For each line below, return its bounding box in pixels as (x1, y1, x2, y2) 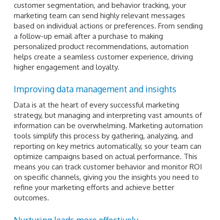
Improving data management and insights (14, 83, 176, 95)
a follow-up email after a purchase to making (14, 31, 163, 41)
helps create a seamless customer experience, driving (14, 52, 193, 61)
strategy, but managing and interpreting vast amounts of (14, 110, 202, 120)
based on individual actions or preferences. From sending (14, 21, 203, 30)
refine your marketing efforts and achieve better (14, 183, 174, 192)
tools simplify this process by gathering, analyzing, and (14, 131, 193, 141)
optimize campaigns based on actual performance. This (14, 152, 197, 162)
